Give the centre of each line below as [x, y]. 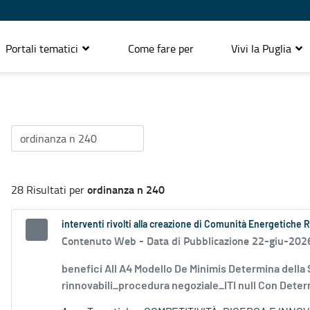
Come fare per [161, 48]
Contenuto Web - [104, 241]
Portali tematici [43, 48]
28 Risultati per [49, 190]
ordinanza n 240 [126, 190]
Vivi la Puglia [263, 48]
